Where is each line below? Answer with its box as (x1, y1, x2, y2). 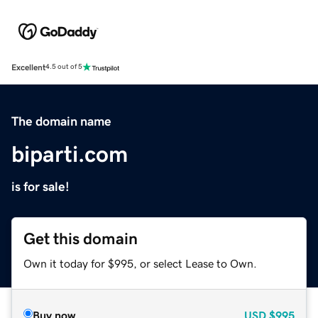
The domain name (11, 114, 111, 128)
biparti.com (11, 142, 128, 165)
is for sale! (11, 180, 70, 193)
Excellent (11, 62, 45, 72)
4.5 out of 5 (45, 63, 82, 71)
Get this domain (23, 230, 138, 247)
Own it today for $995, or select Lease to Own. (23, 257, 257, 269)
